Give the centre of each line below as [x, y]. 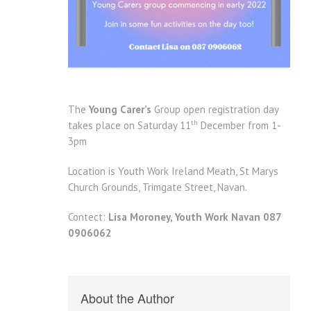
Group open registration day [215, 110]
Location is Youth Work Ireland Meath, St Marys [173, 171]
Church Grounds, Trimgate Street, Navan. [158, 187]
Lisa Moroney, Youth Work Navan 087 [195, 217]
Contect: [88, 217]
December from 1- [239, 126]
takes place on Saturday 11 [129, 126]
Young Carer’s [120, 110]
